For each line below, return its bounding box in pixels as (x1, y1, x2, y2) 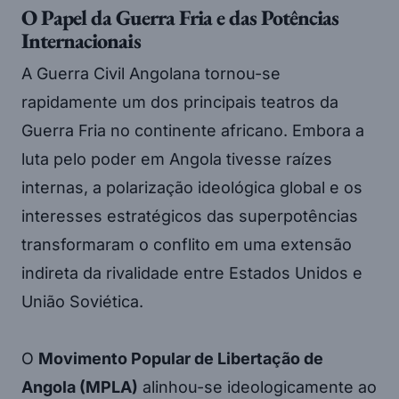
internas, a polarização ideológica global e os (21, 178, 362, 198)
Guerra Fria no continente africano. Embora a (21, 121, 364, 141)
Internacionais (21, 27, 141, 55)
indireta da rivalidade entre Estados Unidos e (21, 264, 362, 283)
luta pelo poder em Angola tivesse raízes (21, 150, 332, 169)
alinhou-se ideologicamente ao (138, 378, 377, 397)
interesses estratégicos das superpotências (21, 207, 358, 226)
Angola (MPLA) (21, 378, 138, 397)
